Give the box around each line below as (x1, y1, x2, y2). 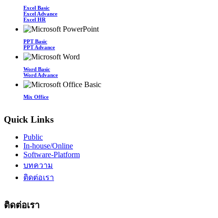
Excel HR (23, 16, 46, 22)
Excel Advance (23, 10, 57, 17)
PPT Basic (23, 38, 47, 44)
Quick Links (4, 114, 54, 125)
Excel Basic (23, 4, 50, 11)
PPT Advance (23, 44, 55, 50)
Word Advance (23, 72, 58, 78)
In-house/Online (23, 141, 73, 150)
